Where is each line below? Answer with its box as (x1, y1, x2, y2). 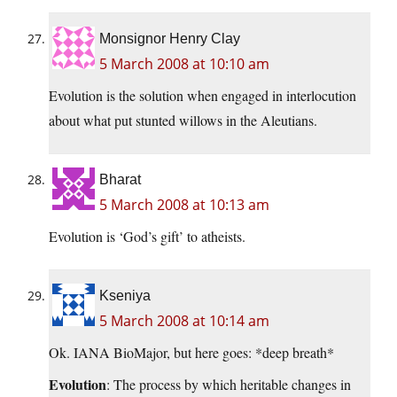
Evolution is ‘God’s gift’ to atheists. (49, 227, 245, 246)
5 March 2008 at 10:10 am (99, 54, 269, 74)
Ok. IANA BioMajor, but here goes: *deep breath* (49, 343, 334, 362)
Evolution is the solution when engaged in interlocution (49, 86, 356, 105)
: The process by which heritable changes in (106, 375, 351, 394)
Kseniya (99, 288, 151, 304)
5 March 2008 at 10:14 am (99, 311, 269, 331)
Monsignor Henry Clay (99, 31, 240, 47)
